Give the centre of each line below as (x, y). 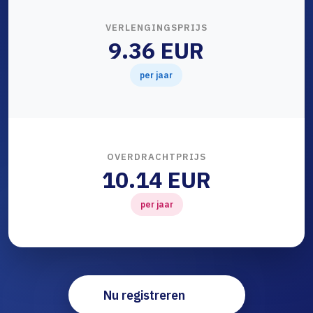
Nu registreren (144, 296)
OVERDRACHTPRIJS (156, 157)
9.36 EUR (156, 51)
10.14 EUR (156, 180)
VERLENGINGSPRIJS (156, 28)
